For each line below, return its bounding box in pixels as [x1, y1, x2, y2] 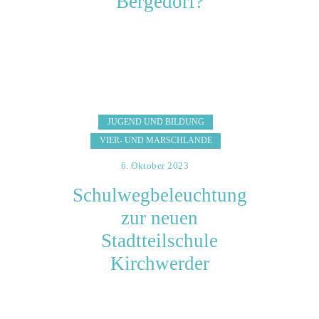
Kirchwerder [110, 253, 209, 275]
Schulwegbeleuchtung [72, 184, 247, 206]
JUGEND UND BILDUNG [107, 116, 204, 127]
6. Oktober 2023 [120, 159, 189, 171]
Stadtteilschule [101, 230, 218, 252]
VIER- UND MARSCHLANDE [99, 135, 212, 146]
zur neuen [121, 207, 198, 229]
